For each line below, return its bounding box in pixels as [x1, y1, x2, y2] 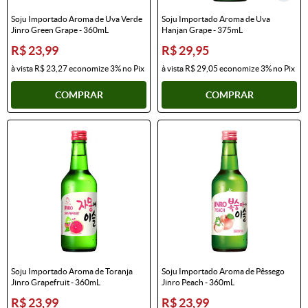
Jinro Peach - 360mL [162, 277, 234, 287]
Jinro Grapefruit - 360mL [11, 277, 100, 287]
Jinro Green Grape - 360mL [11, 25, 109, 34]
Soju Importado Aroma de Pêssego [162, 266, 285, 276]
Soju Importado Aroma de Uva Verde [11, 14, 142, 23]
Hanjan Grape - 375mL [162, 25, 243, 34]
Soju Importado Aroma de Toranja [11, 266, 133, 276]
